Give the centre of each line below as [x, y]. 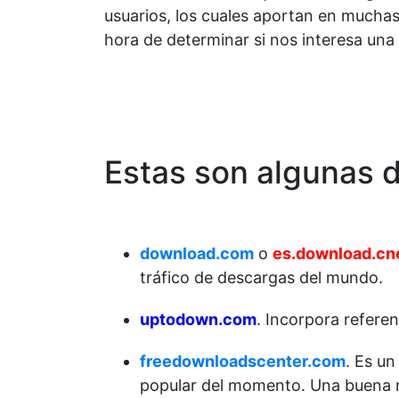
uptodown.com [198, 320]
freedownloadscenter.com [243, 362]
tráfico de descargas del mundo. [261, 278]
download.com [197, 254]
